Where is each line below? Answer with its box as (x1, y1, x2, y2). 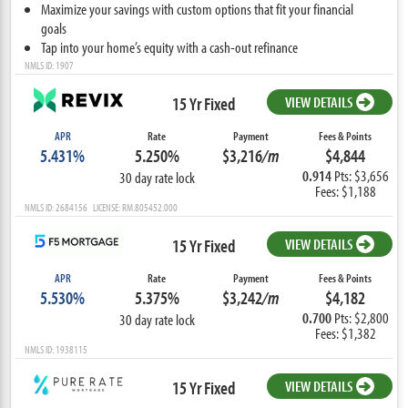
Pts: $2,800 (333, 307, 389, 327)
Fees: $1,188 (314, 180, 376, 200)
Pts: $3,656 (333, 165, 389, 185)
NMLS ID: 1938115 (25, 342, 88, 356)
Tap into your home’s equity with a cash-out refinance (41, 36, 299, 56)
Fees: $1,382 (314, 322, 376, 342)
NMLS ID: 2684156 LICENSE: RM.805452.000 (25, 199, 178, 214)
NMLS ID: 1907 (25, 57, 75, 72)
